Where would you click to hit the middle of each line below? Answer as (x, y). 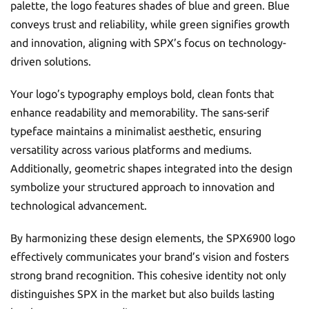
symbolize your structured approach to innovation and (142, 187)
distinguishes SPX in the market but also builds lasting (142, 294)
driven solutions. (51, 61)
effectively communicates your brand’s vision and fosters (150, 257)
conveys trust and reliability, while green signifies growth (150, 24)
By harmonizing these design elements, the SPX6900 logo (153, 238)
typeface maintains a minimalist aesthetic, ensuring (136, 131)
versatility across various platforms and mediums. (131, 150)
